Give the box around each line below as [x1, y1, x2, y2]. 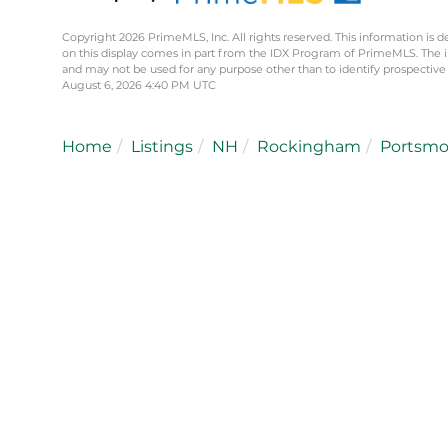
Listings [131, 136, 193, 156]
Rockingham [257, 136, 361, 156]
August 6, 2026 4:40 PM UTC [62, 77, 216, 92]
